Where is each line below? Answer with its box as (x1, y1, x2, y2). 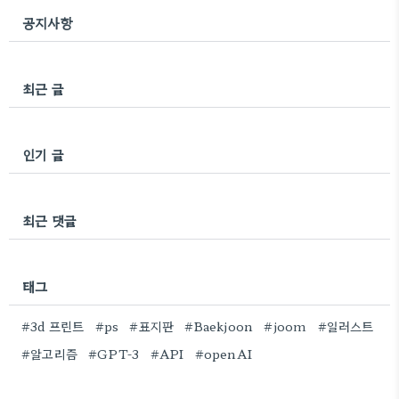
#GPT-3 (88, 345, 140, 362)
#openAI (194, 345, 253, 362)
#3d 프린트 (21, 317, 85, 335)
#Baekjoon (184, 317, 254, 335)
